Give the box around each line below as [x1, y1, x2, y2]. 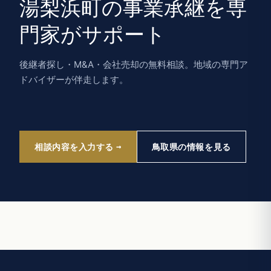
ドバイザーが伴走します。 [19, 73, 128, 85]
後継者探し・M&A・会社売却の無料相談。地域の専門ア [19, 58, 248, 70]
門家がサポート [19, 23, 166, 46]
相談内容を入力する [34, 141, 114, 152]
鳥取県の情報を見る [151, 141, 231, 152]
